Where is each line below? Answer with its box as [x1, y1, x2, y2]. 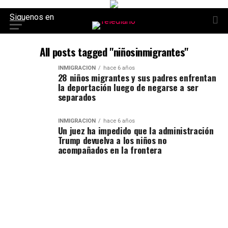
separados [58, 90, 96, 103]
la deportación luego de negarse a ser [58, 80, 198, 94]
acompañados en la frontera [58, 143, 162, 157]
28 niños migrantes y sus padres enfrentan [58, 71, 216, 84]
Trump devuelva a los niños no [58, 133, 167, 147]
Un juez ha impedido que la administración [58, 124, 214, 137]
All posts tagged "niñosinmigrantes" [40, 44, 188, 60]
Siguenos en [9, 12, 54, 22]
